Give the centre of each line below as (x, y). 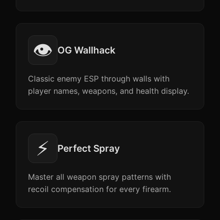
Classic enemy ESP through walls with (99, 79)
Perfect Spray (89, 148)
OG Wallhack (86, 50)
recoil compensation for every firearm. (99, 189)
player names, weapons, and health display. (109, 91)
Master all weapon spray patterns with (99, 177)
